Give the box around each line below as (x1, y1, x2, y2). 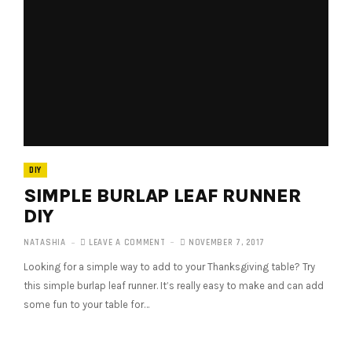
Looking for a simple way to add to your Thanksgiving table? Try (24, 260, 315, 273)
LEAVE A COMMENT (89, 236, 166, 248)
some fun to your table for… (24, 298, 149, 310)
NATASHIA (24, 236, 66, 248)
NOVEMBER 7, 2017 (185, 236, 266, 248)
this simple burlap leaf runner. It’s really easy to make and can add (24, 279, 324, 291)
